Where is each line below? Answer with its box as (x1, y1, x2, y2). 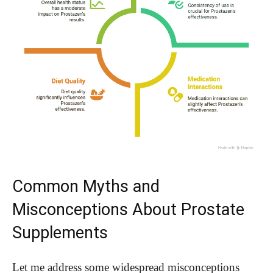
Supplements (12, 223, 108, 243)
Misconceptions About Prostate (12, 200, 244, 220)
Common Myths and (12, 177, 160, 197)
